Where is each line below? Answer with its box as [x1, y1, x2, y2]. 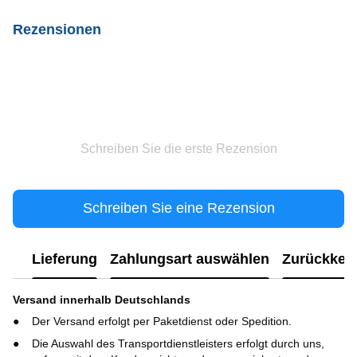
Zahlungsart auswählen [110, 251, 269, 268]
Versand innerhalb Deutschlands [13, 292, 190, 306]
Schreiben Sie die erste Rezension [80, 141, 277, 155]
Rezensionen [13, 21, 101, 37]
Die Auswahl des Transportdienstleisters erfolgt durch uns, [32, 337, 324, 351]
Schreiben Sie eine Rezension [82, 200, 275, 217]
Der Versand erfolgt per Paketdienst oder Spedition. [32, 314, 295, 328]
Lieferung [32, 251, 97, 268]
